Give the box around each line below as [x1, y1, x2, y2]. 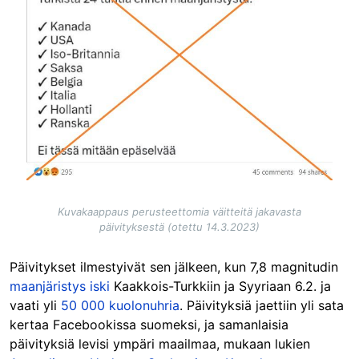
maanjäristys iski [10, 278, 110, 295]
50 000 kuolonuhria [61, 297, 179, 314]
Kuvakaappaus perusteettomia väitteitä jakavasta [58, 205, 301, 219]
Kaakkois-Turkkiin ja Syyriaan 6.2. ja [110, 278, 331, 295]
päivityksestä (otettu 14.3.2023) [99, 220, 260, 234]
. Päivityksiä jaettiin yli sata [179, 297, 344, 314]
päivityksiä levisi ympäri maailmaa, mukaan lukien [10, 336, 310, 353]
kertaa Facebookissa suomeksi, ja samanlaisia [10, 317, 288, 333]
